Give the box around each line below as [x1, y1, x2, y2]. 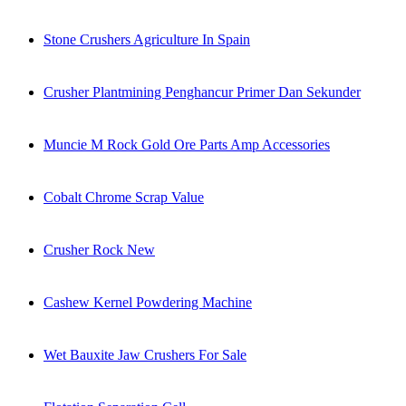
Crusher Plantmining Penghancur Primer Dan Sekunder [43, 84, 361, 101]
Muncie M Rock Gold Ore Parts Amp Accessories [43, 137, 330, 153]
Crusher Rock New [43, 242, 155, 258]
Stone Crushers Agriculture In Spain [43, 32, 250, 48]
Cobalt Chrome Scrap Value [43, 189, 204, 206]
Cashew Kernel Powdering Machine [43, 295, 252, 311]
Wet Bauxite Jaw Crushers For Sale [43, 347, 246, 363]
